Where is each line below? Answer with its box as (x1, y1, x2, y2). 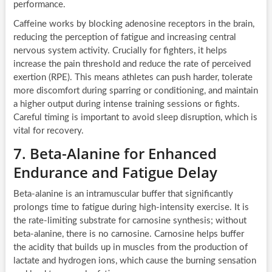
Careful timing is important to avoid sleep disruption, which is (13, 113, 257, 123)
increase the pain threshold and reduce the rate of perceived (13, 59, 251, 69)
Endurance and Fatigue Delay (13, 162, 217, 183)
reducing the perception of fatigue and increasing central (13, 33, 236, 42)
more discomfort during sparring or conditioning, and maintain (13, 86, 258, 96)
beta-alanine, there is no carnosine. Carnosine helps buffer (13, 229, 244, 239)
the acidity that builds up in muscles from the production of (13, 243, 248, 253)
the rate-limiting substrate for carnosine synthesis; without (13, 216, 246, 226)
